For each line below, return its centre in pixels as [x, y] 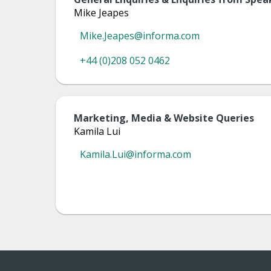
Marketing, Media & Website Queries [164, 118]
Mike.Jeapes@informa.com [140, 36]
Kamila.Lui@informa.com [135, 154]
